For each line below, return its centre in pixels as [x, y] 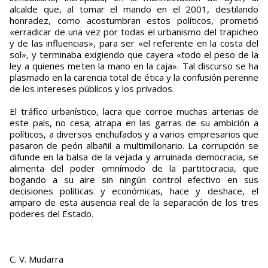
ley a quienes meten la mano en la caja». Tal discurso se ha [134, 66]
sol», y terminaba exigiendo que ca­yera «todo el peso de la [134, 55]
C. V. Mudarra [36, 259]
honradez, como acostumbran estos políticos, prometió [134, 21]
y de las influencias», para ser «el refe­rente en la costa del [134, 43]
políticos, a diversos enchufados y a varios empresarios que [134, 134]
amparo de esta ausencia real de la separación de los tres [134, 202]
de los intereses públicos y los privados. [92, 89]
